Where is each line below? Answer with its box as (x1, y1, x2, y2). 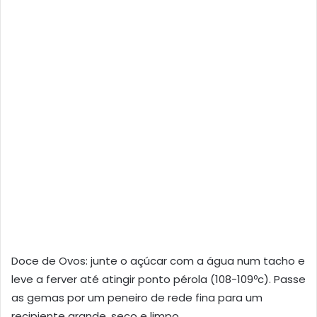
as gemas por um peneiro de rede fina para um (11, 289, 263, 305)
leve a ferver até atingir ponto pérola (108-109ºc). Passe (11, 271, 306, 287)
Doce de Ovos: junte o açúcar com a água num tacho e (11, 253, 305, 268)
